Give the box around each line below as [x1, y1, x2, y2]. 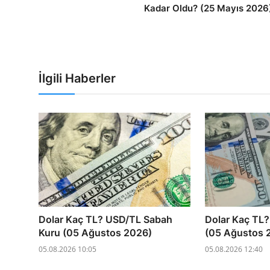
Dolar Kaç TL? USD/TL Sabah [39, 213, 172, 225]
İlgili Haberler [39, 71, 116, 86]
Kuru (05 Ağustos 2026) [39, 226, 152, 239]
